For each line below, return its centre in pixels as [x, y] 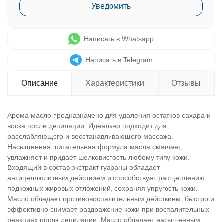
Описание [39, 83]
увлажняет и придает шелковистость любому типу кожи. [99, 157]
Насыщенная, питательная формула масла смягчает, [95, 147]
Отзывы [186, 83]
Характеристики [114, 83]
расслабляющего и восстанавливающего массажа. [90, 136]
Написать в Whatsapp [119, 39]
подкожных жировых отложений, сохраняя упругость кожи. [103, 188]
